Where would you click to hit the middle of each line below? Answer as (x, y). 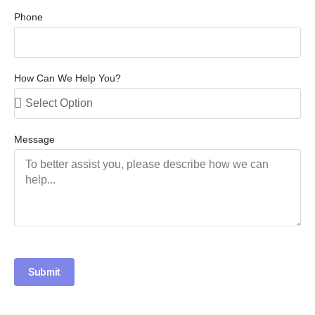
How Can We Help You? (67, 78)
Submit (44, 272)
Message (34, 140)
